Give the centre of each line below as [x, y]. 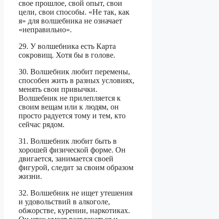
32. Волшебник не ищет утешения [76, 193]
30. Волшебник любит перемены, [74, 72]
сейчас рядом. [42, 125]
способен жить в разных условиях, [77, 81]
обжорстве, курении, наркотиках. [74, 211]
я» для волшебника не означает [70, 21]
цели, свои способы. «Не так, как [74, 12]
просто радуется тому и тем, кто [72, 116]
